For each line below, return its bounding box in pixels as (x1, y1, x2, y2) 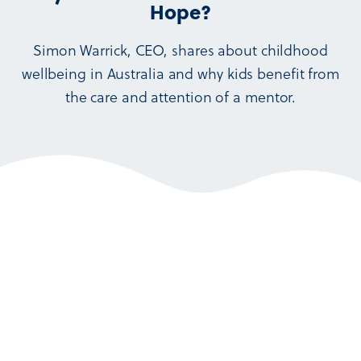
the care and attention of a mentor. (64, 85, 297, 108)
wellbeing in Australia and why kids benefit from (21, 62, 340, 85)
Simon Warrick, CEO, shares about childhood (33, 39, 328, 61)
